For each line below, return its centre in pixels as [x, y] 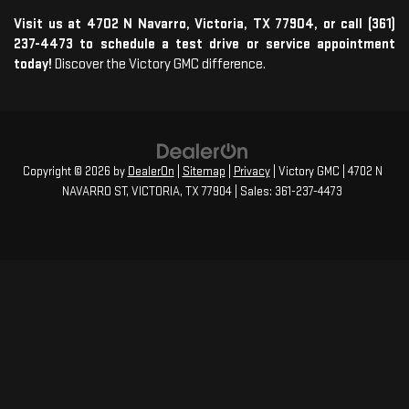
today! [34, 64]
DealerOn [151, 171]
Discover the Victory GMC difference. [160, 64]
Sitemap [204, 171]
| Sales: [253, 191]
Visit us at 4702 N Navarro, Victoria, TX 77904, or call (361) [204, 24]
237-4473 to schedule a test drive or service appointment [204, 44]
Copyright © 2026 [68, 171]
